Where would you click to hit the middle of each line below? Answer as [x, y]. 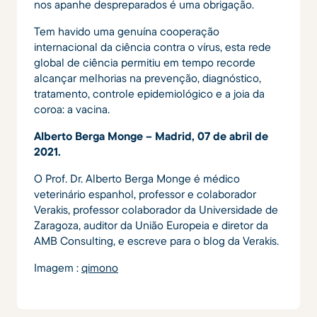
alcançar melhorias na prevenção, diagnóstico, [148, 77]
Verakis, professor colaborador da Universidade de [156, 209]
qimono [100, 267]
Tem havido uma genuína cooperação [127, 31]
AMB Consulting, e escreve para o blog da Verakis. [156, 240]
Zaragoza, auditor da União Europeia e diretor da [151, 225]
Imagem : [58, 267]
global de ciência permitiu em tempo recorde [145, 62]
